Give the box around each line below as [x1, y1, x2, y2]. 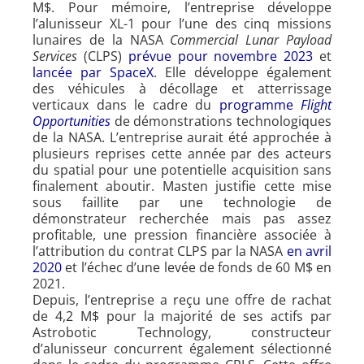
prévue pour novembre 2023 [128, 46, 314, 65]
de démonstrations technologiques [110, 111, 331, 130]
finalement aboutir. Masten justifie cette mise [32, 176, 331, 195]
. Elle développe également [154, 63, 331, 81]
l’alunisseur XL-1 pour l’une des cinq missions [32, 14, 331, 32]
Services [32, 46, 77, 65]
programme [219, 95, 301, 114]
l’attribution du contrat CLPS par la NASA [32, 241, 287, 260]
